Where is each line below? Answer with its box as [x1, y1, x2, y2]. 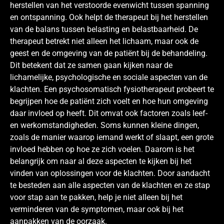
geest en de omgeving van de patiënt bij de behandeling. [10, 48, 207, 58]
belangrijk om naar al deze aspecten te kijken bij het [10, 156, 191, 166]
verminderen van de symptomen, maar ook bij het [10, 204, 183, 214]
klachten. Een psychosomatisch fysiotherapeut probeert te [10, 84, 214, 94]
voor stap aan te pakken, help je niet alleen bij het [10, 192, 182, 202]
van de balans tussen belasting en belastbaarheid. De [10, 24, 198, 34]
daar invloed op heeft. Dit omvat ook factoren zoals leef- [10, 108, 207, 118]
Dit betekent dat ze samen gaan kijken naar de [10, 60, 172, 70]
